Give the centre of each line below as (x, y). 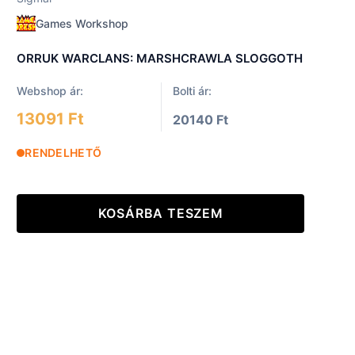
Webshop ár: (50, 90)
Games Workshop (82, 24)
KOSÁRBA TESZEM (160, 213)
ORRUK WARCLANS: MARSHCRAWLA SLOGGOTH (160, 58)
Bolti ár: (192, 90)
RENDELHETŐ (63, 152)
